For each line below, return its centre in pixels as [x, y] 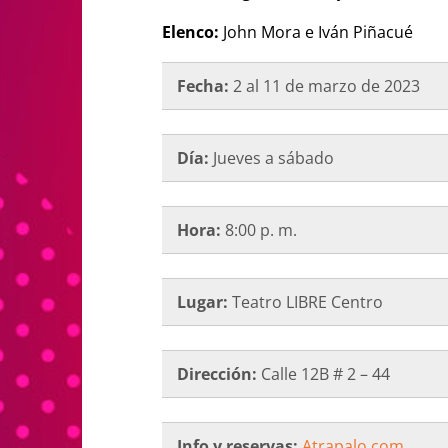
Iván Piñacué [363, 31]
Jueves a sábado [273, 157]
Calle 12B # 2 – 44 [323, 373]
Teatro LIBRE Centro [305, 301]
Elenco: [192, 31]
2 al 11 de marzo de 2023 [324, 85]
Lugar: [202, 301]
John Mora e [268, 31]
